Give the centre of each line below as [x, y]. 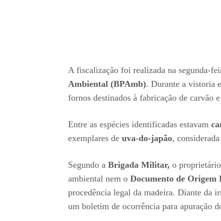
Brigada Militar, [139, 165]
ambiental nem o [99, 179]
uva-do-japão [147, 138]
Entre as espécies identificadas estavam [140, 125]
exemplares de [95, 138]
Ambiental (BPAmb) [107, 84]
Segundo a [88, 165]
